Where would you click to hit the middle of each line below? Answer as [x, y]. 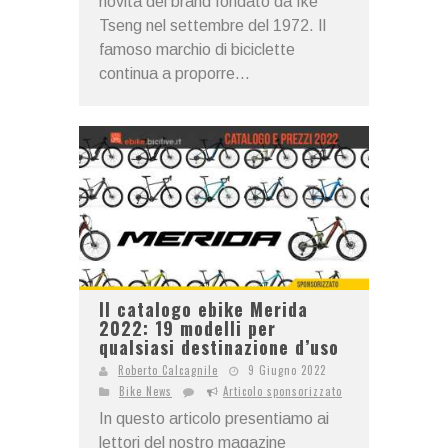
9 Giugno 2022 [287, 369]
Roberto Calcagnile [168, 369]
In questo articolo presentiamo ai [214, 418]
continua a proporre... [174, 74]
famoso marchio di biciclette [197, 50]
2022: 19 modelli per [187, 327]
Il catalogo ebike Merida [203, 308]
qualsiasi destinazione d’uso [219, 346]
